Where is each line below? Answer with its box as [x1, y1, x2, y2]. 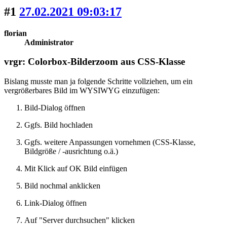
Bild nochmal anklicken [24, 181, 100, 191]
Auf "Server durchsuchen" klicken [24, 216, 135, 225]
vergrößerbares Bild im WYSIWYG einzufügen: [4, 86, 160, 95]
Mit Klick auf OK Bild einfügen [24, 164, 127, 173]
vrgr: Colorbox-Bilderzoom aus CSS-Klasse [4, 56, 185, 67]
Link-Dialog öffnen [24, 199, 87, 208]
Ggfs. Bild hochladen [24, 121, 93, 130]
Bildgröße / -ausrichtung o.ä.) [24, 147, 118, 156]
